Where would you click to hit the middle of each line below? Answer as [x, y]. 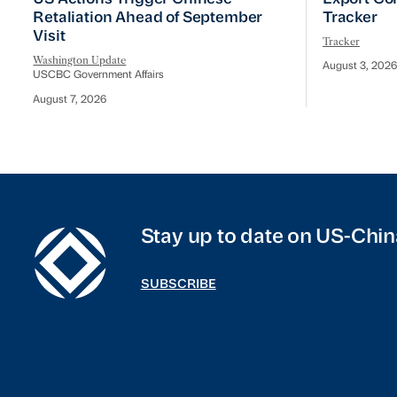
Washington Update [80, 61]
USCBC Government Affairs [99, 75]
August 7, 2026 [70, 101]
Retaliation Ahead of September [148, 18]
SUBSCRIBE [178, 284]
